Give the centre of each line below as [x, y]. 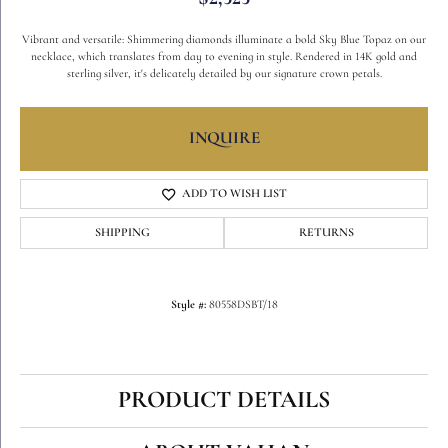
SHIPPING [122, 233]
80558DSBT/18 [243, 305]
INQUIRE [224, 138]
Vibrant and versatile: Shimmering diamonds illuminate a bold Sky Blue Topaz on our [224, 40]
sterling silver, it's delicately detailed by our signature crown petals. [224, 74]
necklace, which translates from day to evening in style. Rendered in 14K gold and [224, 57]
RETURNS [326, 233]
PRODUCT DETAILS [224, 401]
